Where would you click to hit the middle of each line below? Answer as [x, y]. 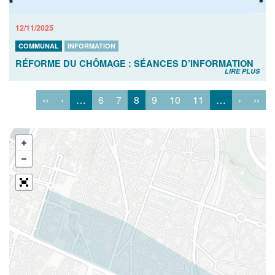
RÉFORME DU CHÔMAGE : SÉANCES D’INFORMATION [134, 64]
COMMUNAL [39, 46]
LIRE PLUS [242, 71]
